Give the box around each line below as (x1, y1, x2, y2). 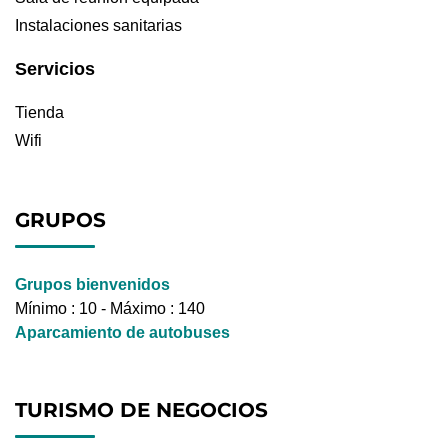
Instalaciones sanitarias (15, 17, 182, 35)
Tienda (15, 104, 64, 122)
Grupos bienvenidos (15, 276, 170, 294)
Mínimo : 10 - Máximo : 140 (15, 300, 205, 318)
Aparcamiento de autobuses (15, 324, 230, 342)
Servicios (15, 59, 95, 80)
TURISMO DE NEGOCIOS (15, 398, 268, 423)
